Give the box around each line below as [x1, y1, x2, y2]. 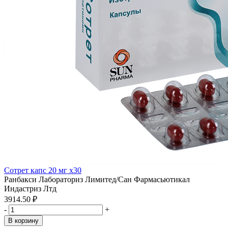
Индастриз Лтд [4, 184, 56, 193]
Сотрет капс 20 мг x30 [4, 166, 81, 175]
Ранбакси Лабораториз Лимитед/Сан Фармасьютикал [4, 175, 190, 184]
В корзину [8, 217, 39, 224]
